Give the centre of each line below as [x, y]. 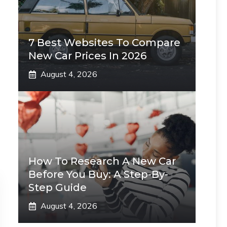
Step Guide [58, 187]
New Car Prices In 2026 [87, 56]
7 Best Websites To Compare [104, 43]
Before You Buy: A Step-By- [98, 174]
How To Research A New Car [102, 161]
